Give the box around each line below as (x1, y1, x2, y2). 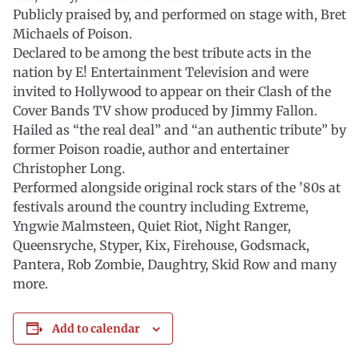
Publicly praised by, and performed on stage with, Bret (13, 6, 346, 22)
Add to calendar (51, 321, 140, 336)
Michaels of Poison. (13, 26, 132, 42)
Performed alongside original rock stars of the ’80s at (13, 179, 341, 196)
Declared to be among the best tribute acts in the (13, 45, 311, 61)
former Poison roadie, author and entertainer (13, 141, 289, 157)
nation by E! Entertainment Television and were (13, 64, 309, 80)
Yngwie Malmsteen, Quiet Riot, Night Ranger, (13, 218, 291, 234)
